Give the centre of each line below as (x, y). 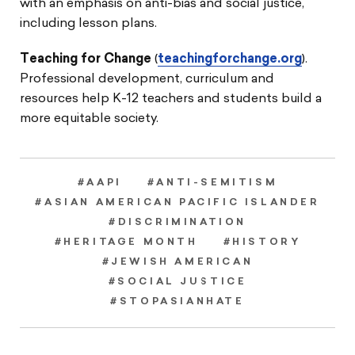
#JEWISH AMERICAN (177, 263)
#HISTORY (262, 243)
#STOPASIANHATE (177, 302)
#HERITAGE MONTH (126, 243)
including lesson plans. (88, 24)
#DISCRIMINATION (177, 223)
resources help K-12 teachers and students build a (171, 99)
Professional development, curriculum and (147, 80)
